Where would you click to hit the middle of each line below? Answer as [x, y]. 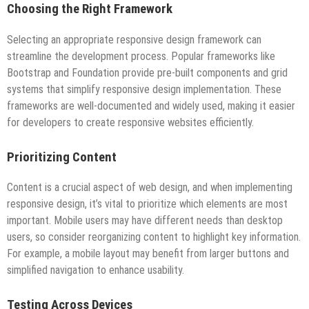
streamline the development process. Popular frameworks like [141, 56]
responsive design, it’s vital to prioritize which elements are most [147, 204]
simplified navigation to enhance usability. [96, 270]
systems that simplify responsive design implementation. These [144, 89]
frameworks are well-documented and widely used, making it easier [151, 106]
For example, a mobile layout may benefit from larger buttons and [148, 254]
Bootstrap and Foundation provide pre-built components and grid [147, 72]
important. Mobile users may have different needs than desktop [145, 221]
